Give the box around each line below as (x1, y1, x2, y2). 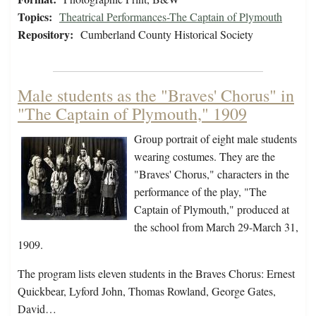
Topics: (18, 8, 52, 25)
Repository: (18, 26, 73, 43)
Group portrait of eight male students (134, 131, 297, 147)
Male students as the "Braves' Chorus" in (18, 84, 294, 107)
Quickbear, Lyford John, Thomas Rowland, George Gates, (18, 284, 276, 299)
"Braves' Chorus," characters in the (134, 166, 289, 182)
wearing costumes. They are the (134, 149, 275, 164)
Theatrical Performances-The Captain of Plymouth (59, 9, 282, 25)
